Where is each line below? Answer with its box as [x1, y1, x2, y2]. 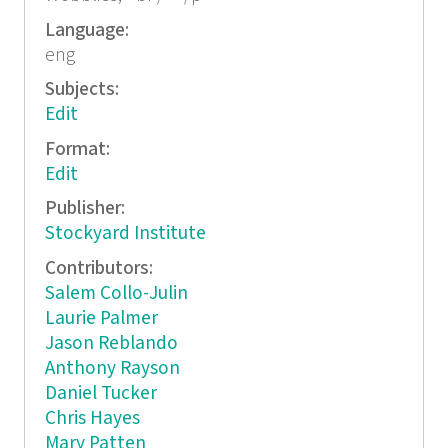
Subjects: [44, 77, 123, 103]
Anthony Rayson [44, 355, 180, 381]
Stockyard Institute [44, 221, 206, 247]
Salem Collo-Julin [44, 280, 188, 306]
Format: [44, 136, 114, 162]
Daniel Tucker [44, 380, 157, 406]
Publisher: [44, 196, 129, 222]
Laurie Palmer [44, 305, 158, 331]
